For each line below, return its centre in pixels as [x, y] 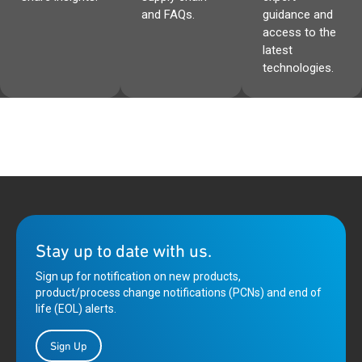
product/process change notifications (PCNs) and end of [179, 293]
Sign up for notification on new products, [138, 276]
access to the [299, 32]
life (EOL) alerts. [76, 309]
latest [277, 50]
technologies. [298, 68]
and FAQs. [168, 15]
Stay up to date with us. [124, 251]
